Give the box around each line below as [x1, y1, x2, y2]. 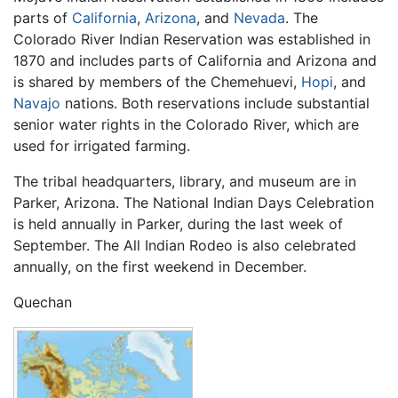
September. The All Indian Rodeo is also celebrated [13, 235, 356, 254]
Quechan [13, 292, 72, 311]
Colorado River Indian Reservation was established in [13, 29, 370, 48]
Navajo [13, 93, 60, 112]
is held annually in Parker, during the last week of [13, 214, 343, 233]
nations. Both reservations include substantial [60, 93, 370, 112]
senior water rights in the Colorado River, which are [13, 115, 359, 133]
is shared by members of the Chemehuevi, [13, 72, 301, 91]
